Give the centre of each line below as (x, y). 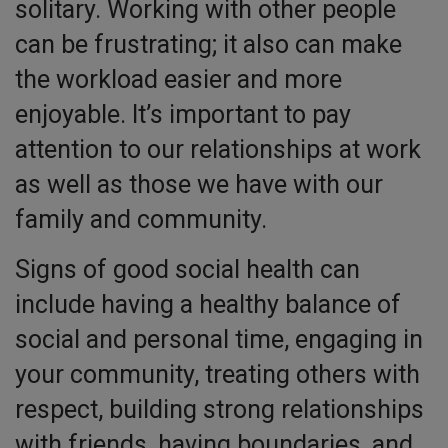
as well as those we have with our (199, 185)
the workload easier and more (178, 80)
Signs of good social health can (187, 270)
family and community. (141, 220)
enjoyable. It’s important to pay (183, 115)
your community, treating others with (217, 375)
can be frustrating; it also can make (208, 45)
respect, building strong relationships (219, 410)
